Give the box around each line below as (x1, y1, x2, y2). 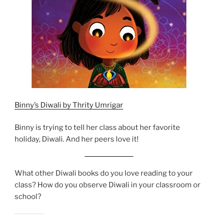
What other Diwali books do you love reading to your (15, 169, 193, 178)
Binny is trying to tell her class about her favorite (15, 123, 180, 132)
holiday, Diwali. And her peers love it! (15, 135, 139, 144)
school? (15, 192, 41, 201)
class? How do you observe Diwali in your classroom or (15, 181, 200, 190)
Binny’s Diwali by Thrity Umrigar (15, 100, 123, 109)
